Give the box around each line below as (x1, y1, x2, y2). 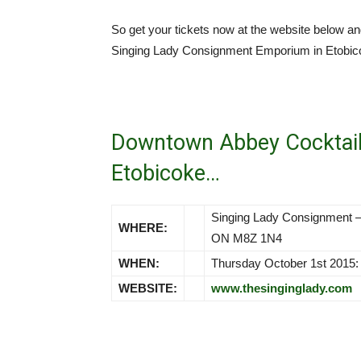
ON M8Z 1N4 (211, 231, 282, 245)
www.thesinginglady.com (211, 281, 352, 295)
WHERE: (118, 221, 168, 234)
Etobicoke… (111, 160, 220, 186)
